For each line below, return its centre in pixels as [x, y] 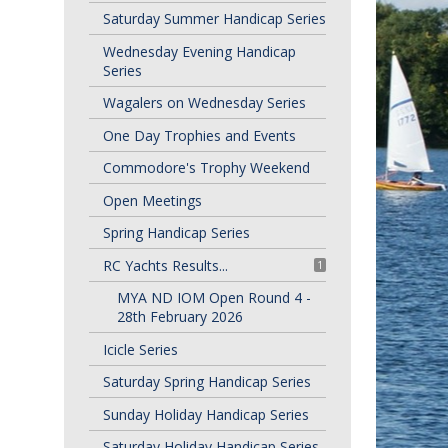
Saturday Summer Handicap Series [214, 18]
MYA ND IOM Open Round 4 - [213, 297]
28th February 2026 [179, 316]
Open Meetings [152, 200]
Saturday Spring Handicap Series [206, 381]
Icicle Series [140, 349]
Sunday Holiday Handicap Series [205, 414]
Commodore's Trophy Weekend [206, 167]
